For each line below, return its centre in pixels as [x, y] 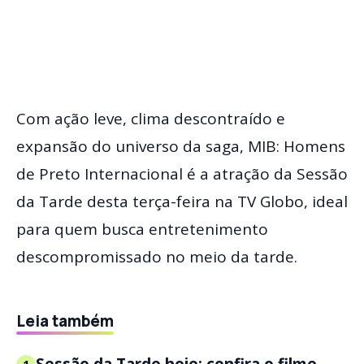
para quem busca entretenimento [142, 229]
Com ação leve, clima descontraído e [151, 118]
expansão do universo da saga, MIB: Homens [181, 146]
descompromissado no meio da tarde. [157, 256]
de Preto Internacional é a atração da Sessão [182, 173]
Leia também [65, 321]
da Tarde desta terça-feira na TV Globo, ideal [182, 201]
